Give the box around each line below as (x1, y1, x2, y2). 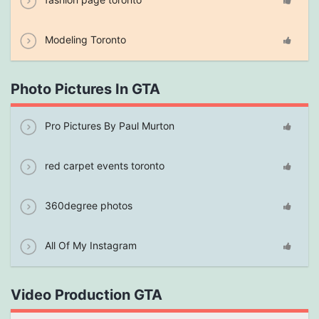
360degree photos (42, 199, 132, 212)
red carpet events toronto (42, 159, 164, 172)
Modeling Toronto (42, 33, 126, 46)
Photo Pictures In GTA (11, 80, 160, 98)
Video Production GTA (11, 286, 162, 304)
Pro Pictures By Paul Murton (42, 120, 174, 132)
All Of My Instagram (42, 239, 137, 252)
